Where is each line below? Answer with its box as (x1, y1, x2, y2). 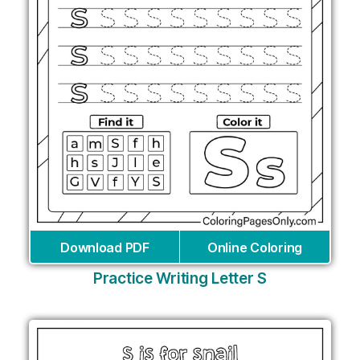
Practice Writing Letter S (92, 268, 268, 288)
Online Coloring (207, 239, 302, 256)
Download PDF (60, 239, 149, 256)
